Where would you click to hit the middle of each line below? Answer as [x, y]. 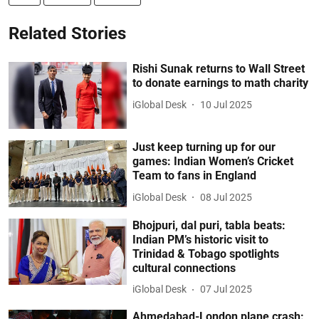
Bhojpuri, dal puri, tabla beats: [209, 225]
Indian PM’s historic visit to [201, 239]
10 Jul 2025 [226, 104]
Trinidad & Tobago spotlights [206, 253]
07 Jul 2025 [226, 289]
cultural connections [184, 268]
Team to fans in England [195, 176]
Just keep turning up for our [204, 147]
